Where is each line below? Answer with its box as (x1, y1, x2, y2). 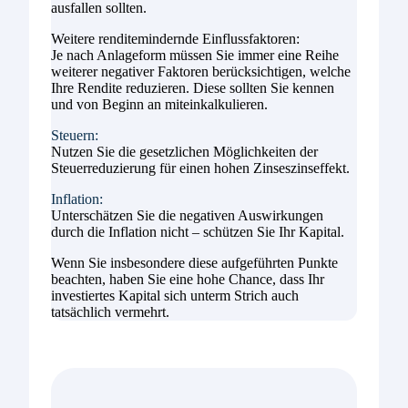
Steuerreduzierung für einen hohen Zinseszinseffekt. (51, 160, 350, 177)
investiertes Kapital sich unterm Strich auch (51, 288, 299, 304)
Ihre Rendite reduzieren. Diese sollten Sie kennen (51, 80, 334, 97)
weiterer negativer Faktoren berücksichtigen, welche (51, 64, 351, 80)
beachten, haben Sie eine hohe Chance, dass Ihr (51, 271, 324, 288)
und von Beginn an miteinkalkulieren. (51, 97, 268, 113)
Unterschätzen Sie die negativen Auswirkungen (51, 208, 323, 224)
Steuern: (51, 127, 98, 144)
